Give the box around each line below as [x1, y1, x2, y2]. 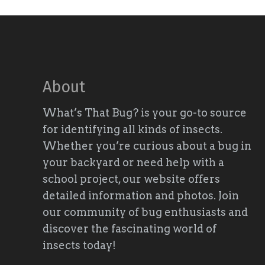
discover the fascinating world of [43, 222, 216, 235]
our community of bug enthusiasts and [43, 206, 248, 219]
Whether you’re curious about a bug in [43, 140, 251, 153]
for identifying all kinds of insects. [43, 123, 222, 136]
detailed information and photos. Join [43, 189, 239, 202]
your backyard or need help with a [43, 156, 224, 169]
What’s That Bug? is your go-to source [43, 106, 247, 119]
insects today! [43, 239, 116, 252]
